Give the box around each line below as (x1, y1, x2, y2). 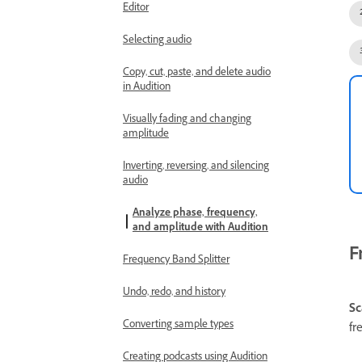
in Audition (123, 80, 170, 96)
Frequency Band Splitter (123, 253, 229, 269)
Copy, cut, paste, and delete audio (123, 65, 271, 82)
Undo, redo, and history (123, 285, 225, 301)
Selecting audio (123, 33, 192, 49)
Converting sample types (123, 318, 234, 334)
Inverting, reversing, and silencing (123, 159, 269, 175)
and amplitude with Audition (133, 221, 268, 237)
